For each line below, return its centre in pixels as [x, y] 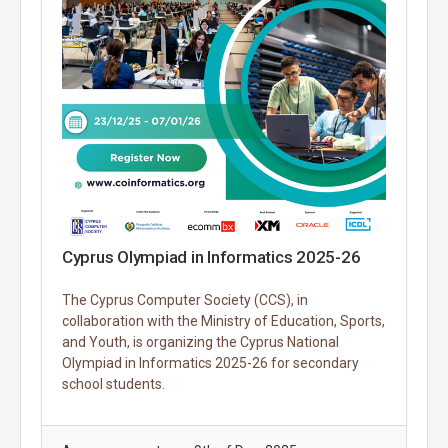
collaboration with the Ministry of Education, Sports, [223, 321]
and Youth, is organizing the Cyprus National [200, 342]
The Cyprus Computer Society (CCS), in [185, 300]
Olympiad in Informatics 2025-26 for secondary [210, 363]
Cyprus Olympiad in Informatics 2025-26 [211, 257]
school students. [113, 384]
